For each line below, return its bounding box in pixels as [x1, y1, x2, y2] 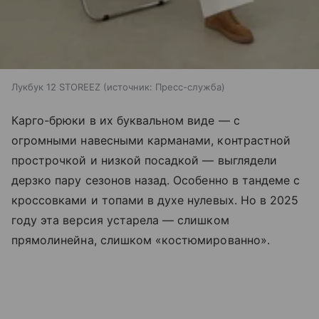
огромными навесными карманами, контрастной [11, 133, 291, 148]
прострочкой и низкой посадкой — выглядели [11, 153, 277, 168]
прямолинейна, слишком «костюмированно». [11, 233, 270, 248]
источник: [107, 81, 152, 93]
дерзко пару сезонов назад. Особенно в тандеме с [11, 173, 300, 188]
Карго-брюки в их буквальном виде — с [11, 113, 240, 128]
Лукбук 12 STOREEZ [11, 81, 100, 93]
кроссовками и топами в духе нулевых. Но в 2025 [11, 193, 299, 208]
